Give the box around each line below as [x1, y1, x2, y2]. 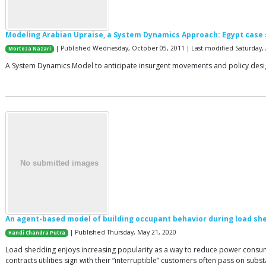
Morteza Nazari [8, 45, 52, 52]
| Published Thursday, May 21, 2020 [68, 227, 177, 236]
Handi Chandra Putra [8, 229, 66, 236]
